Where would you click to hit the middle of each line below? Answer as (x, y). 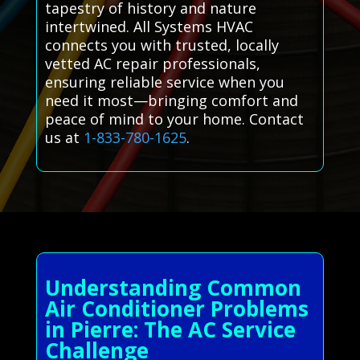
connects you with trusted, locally (162, 45)
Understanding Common (173, 287)
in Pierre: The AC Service (170, 329)
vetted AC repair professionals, (152, 63)
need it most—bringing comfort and (171, 100)
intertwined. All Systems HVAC (149, 26)
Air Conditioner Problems (176, 308)
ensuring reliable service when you (164, 82)
